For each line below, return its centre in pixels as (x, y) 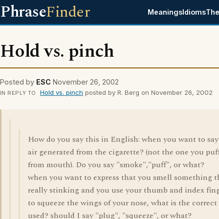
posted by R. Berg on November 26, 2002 (148, 92)
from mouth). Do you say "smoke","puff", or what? (116, 165)
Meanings (165, 12)
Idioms (194, 12)
